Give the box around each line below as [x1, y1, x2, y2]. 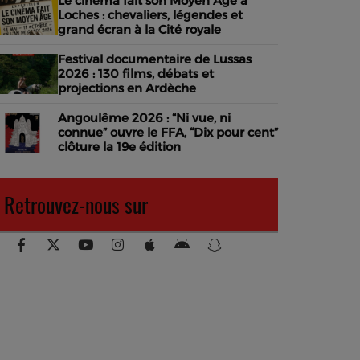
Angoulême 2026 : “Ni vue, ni [58, 110, 231, 125]
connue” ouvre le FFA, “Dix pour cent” [58, 125, 278, 140]
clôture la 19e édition [58, 139, 181, 154]
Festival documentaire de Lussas [58, 51, 252, 67]
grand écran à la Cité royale [58, 22, 221, 37]
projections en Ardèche [58, 80, 196, 96]
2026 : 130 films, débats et [58, 66, 214, 81]
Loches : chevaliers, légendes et [58, 7, 243, 22]
